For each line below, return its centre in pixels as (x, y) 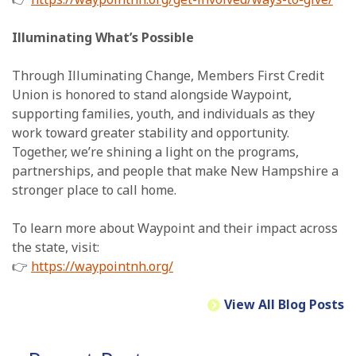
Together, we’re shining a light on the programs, (155, 151)
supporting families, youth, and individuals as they (163, 113)
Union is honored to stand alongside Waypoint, (152, 94)
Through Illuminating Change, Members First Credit (168, 75)
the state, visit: (56, 247)
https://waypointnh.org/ (102, 266)
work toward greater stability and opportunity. (151, 132)
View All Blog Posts (284, 304)
